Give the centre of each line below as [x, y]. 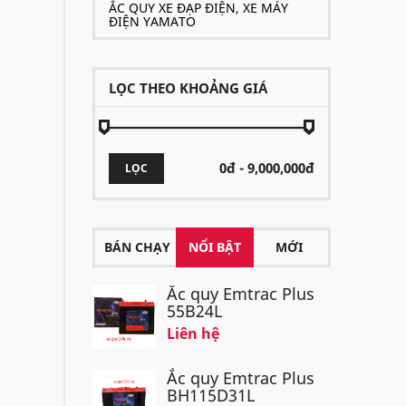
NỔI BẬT [215, 247]
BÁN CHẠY [137, 247]
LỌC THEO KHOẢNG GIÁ [188, 88]
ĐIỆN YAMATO [152, 21]
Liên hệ [193, 333]
